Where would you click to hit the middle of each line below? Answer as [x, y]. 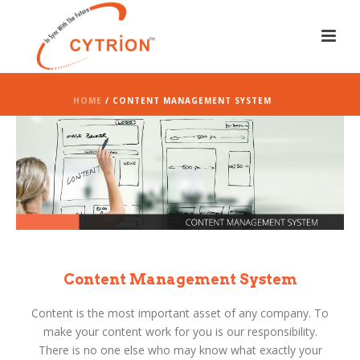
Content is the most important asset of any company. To [180, 313]
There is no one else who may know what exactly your [180, 350]
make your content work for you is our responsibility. [180, 331]
